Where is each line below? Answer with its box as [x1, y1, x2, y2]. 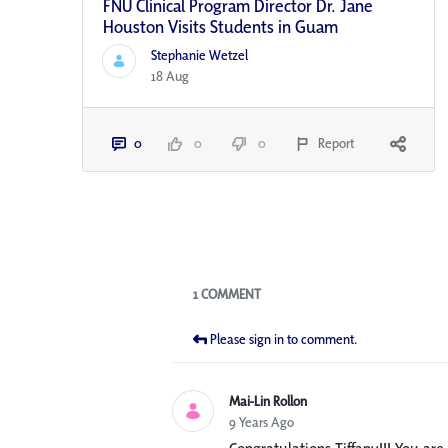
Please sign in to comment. [209, 330, 358, 349]
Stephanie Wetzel [151, 46, 249, 65]
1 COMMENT [192, 285, 261, 304]
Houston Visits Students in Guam [103, 15, 339, 39]
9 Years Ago [228, 413, 294, 432]
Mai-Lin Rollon [228, 392, 307, 411]
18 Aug [151, 67, 190, 86]
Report [318, 134, 355, 153]
